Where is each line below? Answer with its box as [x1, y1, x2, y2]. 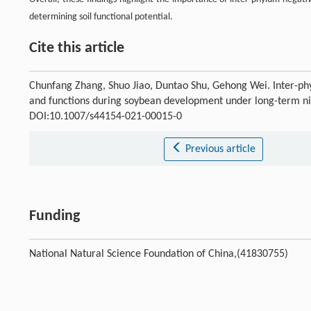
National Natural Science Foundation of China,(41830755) [29, 249, 288, 260]
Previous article [185, 144, 255, 155]
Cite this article [29, 40, 124, 57]
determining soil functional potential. [29, 12, 173, 23]
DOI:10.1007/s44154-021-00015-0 [29, 111, 182, 123]
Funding [29, 208, 80, 225]
